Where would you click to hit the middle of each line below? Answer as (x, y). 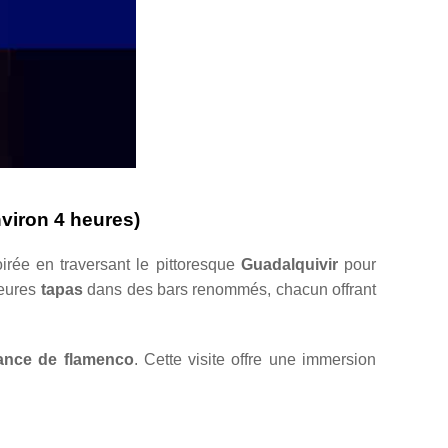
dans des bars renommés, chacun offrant (229, 289)
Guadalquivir (289, 264)
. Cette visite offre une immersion (255, 359)
